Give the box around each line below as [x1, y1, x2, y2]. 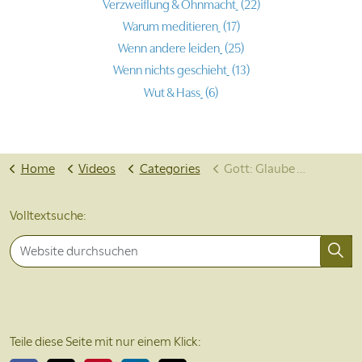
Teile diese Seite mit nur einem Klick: [10, 334, 201, 349]
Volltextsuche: [10, 208, 87, 223]
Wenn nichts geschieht [122, 63, 227, 78]
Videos [78, 161, 116, 176]
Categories [139, 161, 200, 176]
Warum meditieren [132, 19, 218, 34]
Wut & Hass [154, 85, 200, 100]
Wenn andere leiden [128, 41, 220, 57]
